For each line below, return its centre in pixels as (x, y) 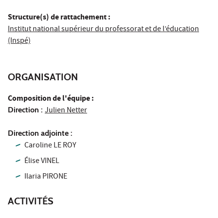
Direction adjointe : (40, 133)
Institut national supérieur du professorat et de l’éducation (103, 29)
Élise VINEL (42, 161)
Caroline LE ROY (51, 146)
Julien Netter (66, 111)
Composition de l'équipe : (51, 99)
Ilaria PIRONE (46, 177)
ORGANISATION (43, 77)
